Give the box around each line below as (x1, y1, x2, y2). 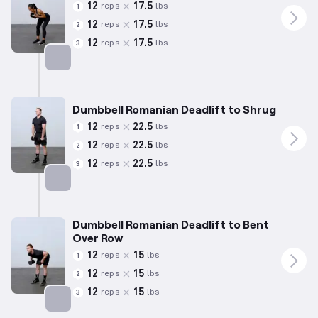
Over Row (72, 231, 123, 245)
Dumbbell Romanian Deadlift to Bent (72, 217, 269, 231)
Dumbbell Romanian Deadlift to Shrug (72, 102, 276, 116)
